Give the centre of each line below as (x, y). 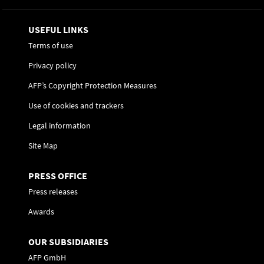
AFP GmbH (47, 258)
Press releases (53, 192)
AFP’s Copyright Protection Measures (93, 85)
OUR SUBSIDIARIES (68, 242)
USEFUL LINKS (58, 29)
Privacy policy (52, 65)
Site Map (43, 146)
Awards (41, 212)
